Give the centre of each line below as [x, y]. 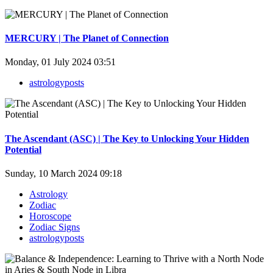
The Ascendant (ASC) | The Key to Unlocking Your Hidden [127, 138]
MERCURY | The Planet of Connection [87, 38]
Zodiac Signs [55, 227]
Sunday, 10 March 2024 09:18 [63, 173]
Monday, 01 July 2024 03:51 [60, 62]
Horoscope [50, 216]
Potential [23, 149]
